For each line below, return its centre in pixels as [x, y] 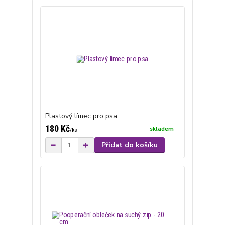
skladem [162, 129]
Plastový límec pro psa [81, 116]
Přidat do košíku [129, 145]
